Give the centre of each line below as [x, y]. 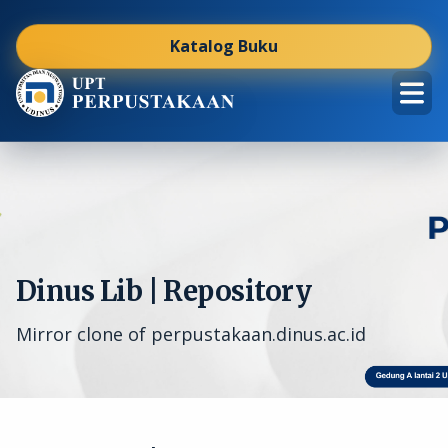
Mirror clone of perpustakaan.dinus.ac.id [191, 334]
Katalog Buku [224, 46]
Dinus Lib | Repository [164, 291]
